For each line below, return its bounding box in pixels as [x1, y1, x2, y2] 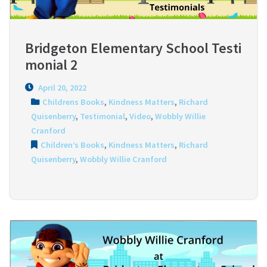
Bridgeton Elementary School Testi [25, 38, 241, 57]
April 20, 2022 [36, 82, 86, 93]
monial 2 [25, 55, 77, 74]
